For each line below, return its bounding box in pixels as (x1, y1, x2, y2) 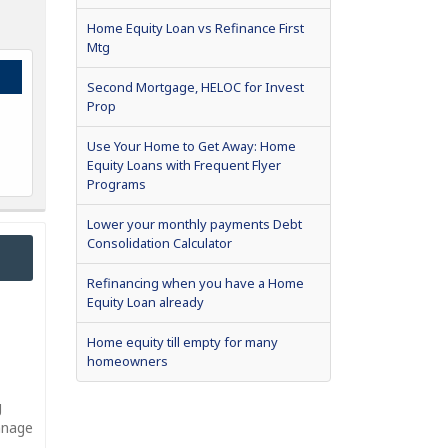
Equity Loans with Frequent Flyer (87, 155, 281, 174)
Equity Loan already (87, 292, 204, 311)
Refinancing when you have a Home (87, 273, 304, 292)
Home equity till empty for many (87, 332, 278, 351)
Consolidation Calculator (87, 233, 232, 252)
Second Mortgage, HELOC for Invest (87, 77, 304, 96)
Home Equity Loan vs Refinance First (87, 18, 304, 37)
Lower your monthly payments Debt (87, 214, 302, 233)
